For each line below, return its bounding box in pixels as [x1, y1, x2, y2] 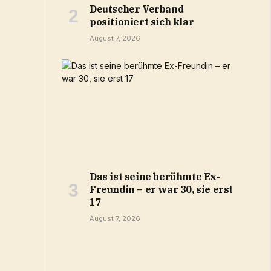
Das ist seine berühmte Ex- [90, 171, 220, 183]
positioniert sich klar [90, 16, 194, 28]
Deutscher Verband [90, 3, 184, 16]
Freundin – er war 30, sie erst [90, 183, 233, 196]
